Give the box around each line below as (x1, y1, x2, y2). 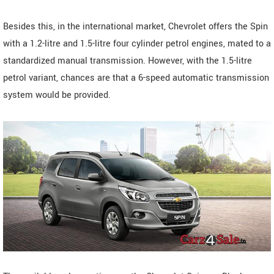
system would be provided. (3, 88, 111, 102)
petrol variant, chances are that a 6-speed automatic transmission (3, 71, 269, 84)
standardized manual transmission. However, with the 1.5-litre (3, 54, 252, 67)
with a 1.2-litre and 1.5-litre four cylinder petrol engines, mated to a (3, 37, 271, 50)
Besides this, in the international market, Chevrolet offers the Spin (3, 20, 268, 33)
